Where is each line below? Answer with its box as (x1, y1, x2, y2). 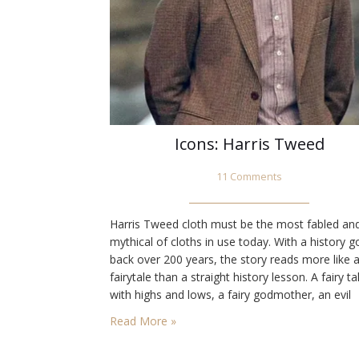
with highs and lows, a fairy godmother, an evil (110, 287, 351, 303)
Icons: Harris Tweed (174, 133, 325, 155)
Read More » (110, 313, 176, 329)
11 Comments (216, 170, 283, 184)
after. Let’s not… (110, 322, 194, 338)
